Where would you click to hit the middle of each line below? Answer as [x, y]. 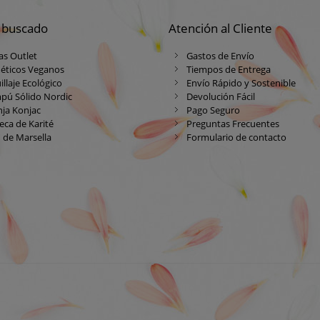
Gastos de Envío [220, 55]
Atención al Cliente [220, 27]
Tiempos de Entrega [228, 69]
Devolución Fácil [220, 96]
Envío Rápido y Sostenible [241, 82]
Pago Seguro [213, 110]
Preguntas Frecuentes [232, 123]
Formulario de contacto [236, 137]
